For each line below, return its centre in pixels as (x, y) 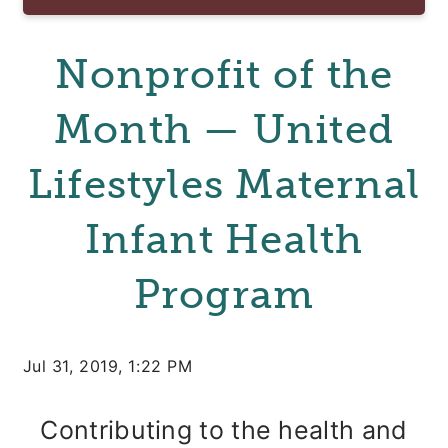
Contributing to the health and (224, 430)
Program (224, 294)
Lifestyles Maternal (224, 184)
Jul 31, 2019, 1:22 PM (107, 366)
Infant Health (224, 239)
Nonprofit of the (224, 74)
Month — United (224, 129)
